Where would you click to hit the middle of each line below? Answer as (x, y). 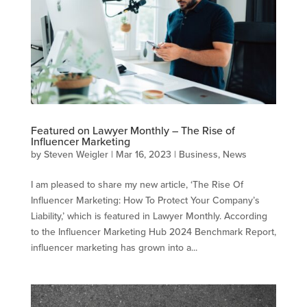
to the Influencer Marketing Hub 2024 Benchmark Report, (153, 232)
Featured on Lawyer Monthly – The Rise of (133, 131)
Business (198, 155)
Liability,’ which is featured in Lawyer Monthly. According (149, 216)
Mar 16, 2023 (143, 155)
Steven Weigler (76, 155)
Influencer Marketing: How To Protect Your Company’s (145, 200)
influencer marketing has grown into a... (114, 248)
